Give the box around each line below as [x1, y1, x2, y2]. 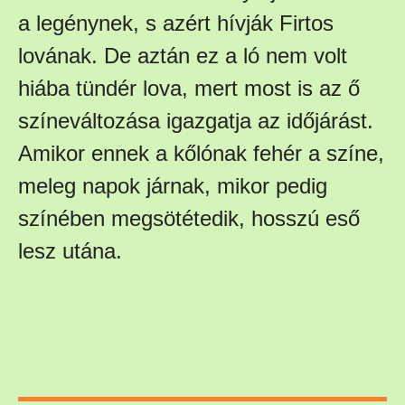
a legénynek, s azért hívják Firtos [18, 10, 334, 35]
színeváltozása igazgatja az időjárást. [18, 108, 373, 133]
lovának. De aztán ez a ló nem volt [18, 42, 347, 68]
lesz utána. [18, 238, 122, 263]
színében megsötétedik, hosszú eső [18, 205, 360, 231]
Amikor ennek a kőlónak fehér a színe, [18, 140, 384, 165]
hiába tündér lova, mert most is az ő [18, 75, 360, 100]
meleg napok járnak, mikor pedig [18, 173, 327, 198]
